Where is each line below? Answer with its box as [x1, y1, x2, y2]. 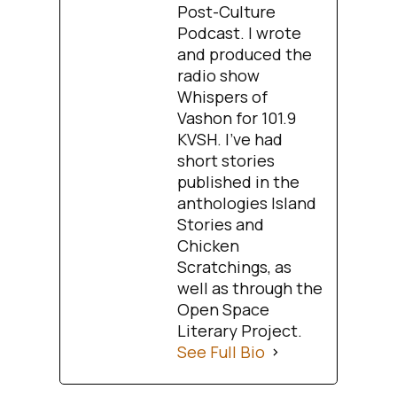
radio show [177, 65, 261, 87]
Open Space [177, 299, 270, 321]
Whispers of [177, 86, 269, 108]
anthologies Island [177, 192, 317, 214]
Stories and [177, 214, 265, 236]
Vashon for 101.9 [177, 107, 297, 129]
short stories [177, 150, 276, 172]
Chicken [177, 235, 240, 257]
